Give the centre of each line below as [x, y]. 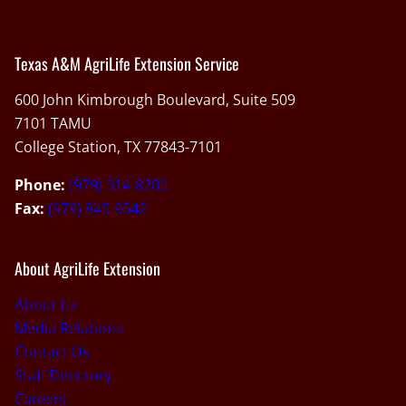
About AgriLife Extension [87, 268]
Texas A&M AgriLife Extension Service [127, 63]
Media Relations [69, 328]
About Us [46, 304]
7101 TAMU [53, 123]
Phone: [40, 184]
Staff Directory [63, 375]
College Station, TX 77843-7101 [118, 146]
